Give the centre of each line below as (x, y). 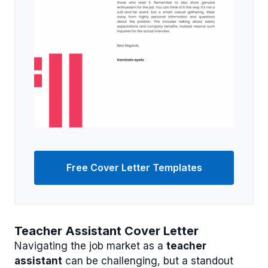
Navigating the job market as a (90, 246)
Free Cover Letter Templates (134, 168)
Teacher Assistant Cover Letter (106, 231)
